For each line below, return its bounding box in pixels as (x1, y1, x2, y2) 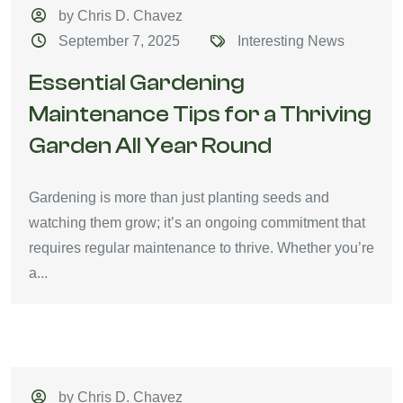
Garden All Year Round (29, 133, 272, 158)
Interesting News (237, 33, 345, 49)
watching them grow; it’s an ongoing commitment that (29, 215, 365, 230)
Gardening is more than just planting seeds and (29, 190, 329, 205)
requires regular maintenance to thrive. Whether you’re (29, 240, 374, 255)
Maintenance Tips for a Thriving (29, 102, 372, 127)
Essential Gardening (29, 70, 245, 95)
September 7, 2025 (58, 33, 181, 49)
